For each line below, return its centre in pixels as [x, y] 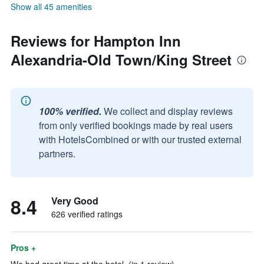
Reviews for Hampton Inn [96, 41]
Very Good [75, 201]
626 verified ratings [87, 214]
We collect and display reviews [168, 111]
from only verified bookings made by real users [136, 125]
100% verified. [70, 111]
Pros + [23, 247]
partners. [57, 154]
